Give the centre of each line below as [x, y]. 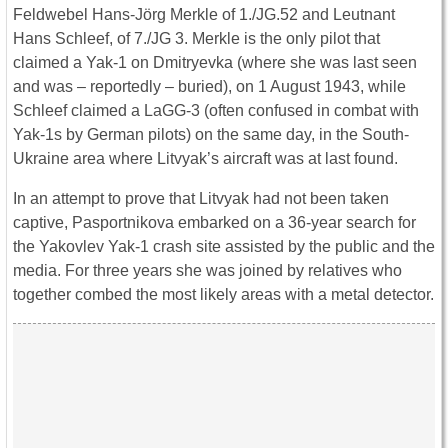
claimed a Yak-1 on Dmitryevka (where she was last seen [215, 63]
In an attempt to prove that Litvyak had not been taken [201, 199]
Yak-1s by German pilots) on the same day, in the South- [211, 135]
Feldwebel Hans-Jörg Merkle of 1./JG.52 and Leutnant [204, 15]
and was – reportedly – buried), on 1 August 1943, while [209, 87]
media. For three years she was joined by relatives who [207, 271]
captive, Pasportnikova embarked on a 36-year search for [214, 223]
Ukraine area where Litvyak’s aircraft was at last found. [205, 159]
